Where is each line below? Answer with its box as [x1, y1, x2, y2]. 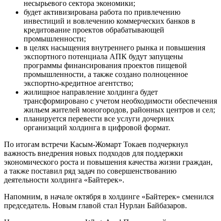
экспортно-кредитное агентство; [24, 78, 133, 87]
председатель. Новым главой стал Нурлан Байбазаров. [4, 201, 187, 210]
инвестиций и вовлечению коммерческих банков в [24, 16, 195, 25]
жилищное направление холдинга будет [24, 87, 158, 96]
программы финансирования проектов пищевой [24, 61, 187, 70]
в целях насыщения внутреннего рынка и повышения [24, 43, 205, 52]
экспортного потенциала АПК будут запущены [24, 52, 183, 61]
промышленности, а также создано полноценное [24, 70, 188, 78]
